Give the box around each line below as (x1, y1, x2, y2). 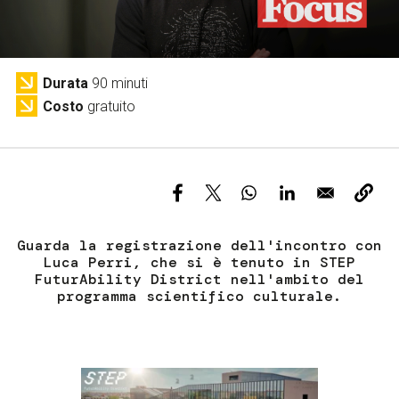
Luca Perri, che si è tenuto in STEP (44, 253, 355, 273)
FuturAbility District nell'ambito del (35, 270, 364, 289)
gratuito (86, 97, 135, 115)
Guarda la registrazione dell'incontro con (17, 236, 382, 256)
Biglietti (164, 7, 235, 26)
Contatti (28, 28, 95, 48)
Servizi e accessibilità (28, 2, 220, 21)
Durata (42, 74, 88, 92)
